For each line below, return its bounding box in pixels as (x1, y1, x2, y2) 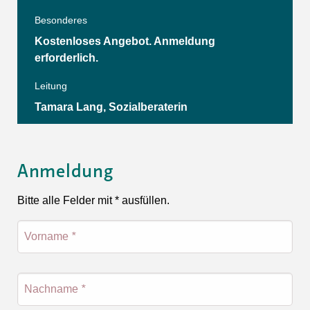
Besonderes (35, 14, 87, 26)
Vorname (24, 230, 71, 242)
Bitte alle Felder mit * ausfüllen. (17, 194, 170, 206)
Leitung (35, 80, 67, 91)
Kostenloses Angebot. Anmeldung (35, 35, 215, 47)
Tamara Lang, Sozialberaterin (35, 100, 188, 113)
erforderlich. (35, 51, 98, 64)
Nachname (24, 282, 81, 295)
